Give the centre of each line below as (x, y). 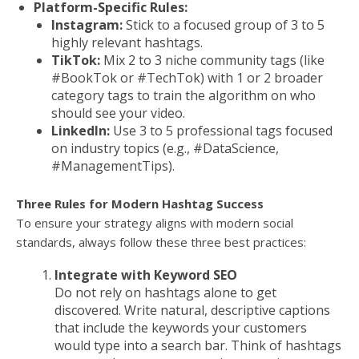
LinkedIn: (81, 131)
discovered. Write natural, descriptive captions (192, 311)
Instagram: (87, 25)
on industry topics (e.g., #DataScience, (165, 149)
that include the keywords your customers (181, 328)
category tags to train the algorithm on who (184, 96)
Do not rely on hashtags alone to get (165, 293)
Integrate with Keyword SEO (146, 275)
